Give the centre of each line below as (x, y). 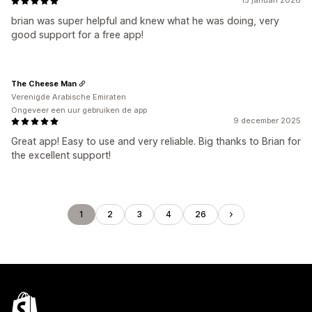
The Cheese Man (44, 83)
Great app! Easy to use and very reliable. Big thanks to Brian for (156, 141)
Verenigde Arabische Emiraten (69, 97)
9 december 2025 (267, 120)
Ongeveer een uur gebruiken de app (79, 110)
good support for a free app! (77, 34)
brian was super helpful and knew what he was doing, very (145, 21)
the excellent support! (61, 155)
